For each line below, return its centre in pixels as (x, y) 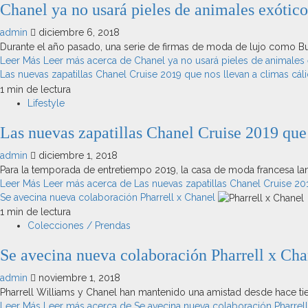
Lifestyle (46, 103)
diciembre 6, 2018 (78, 33)
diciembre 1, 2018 (77, 155)
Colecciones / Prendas (79, 225)
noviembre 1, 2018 (78, 277)
